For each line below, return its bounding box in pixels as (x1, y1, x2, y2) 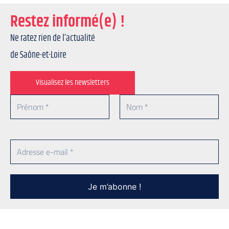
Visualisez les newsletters (36, 76, 109, 89)
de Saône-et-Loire (10, 48, 66, 62)
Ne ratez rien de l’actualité (10, 31, 95, 45)
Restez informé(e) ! (10, 9, 125, 34)
